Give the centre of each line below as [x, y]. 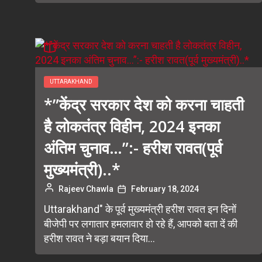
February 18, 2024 [165, 189]
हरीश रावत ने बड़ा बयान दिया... [99, 238]
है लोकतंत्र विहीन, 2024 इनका [132, 126]
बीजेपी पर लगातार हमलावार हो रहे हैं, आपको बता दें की [141, 224]
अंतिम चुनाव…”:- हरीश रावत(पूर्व [133, 148]
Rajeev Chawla [86, 189]
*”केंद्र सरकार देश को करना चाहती [144, 104]
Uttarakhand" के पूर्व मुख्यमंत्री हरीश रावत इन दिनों [140, 209]
